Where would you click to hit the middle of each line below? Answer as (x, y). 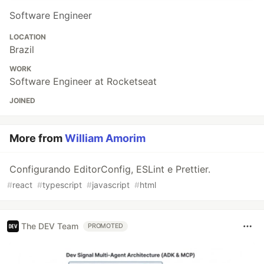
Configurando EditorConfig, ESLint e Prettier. (110, 169)
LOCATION (28, 37)
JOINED (22, 100)
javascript (111, 184)
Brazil (22, 49)
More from (37, 138)
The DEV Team (50, 226)
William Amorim (105, 138)
